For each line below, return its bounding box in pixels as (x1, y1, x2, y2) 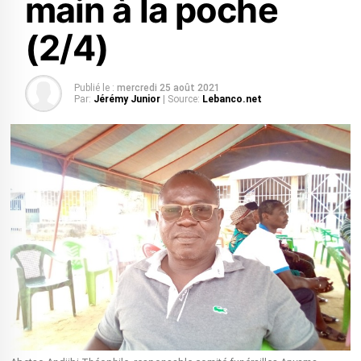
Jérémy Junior (93, 93, 160, 105)
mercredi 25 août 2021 (116, 82, 220, 93)
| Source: (162, 93, 200, 105)
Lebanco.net (201, 93, 262, 105)
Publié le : (73, 82, 114, 93)
